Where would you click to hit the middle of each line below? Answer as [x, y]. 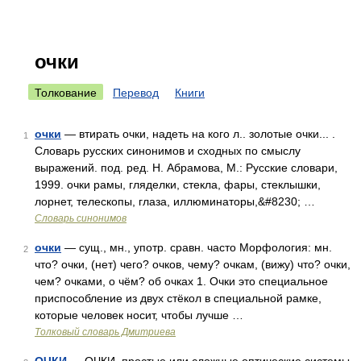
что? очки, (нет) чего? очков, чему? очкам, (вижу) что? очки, [193, 264]
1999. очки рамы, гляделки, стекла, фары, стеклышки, [178, 185]
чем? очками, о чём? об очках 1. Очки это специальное [181, 281]
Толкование [66, 93]
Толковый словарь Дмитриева [105, 332]
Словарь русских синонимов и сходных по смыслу [168, 151]
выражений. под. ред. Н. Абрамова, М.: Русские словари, [186, 168]
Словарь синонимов [81, 218]
